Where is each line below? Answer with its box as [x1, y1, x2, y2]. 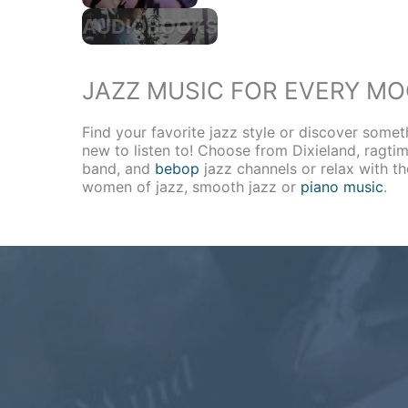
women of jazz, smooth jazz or [82, 177, 301, 196]
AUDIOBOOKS [97, 14, 218, 38]
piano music [301, 177, 383, 196]
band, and [82, 158, 155, 178]
